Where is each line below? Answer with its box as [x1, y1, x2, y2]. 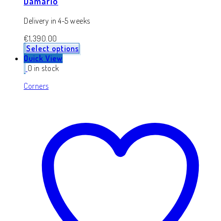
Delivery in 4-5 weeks [24, 15, 90, 26]
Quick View [24, 53, 63, 63]
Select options [26, 43, 79, 53]
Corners [24, 80, 49, 91]
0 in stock [27, 63, 59, 73]
